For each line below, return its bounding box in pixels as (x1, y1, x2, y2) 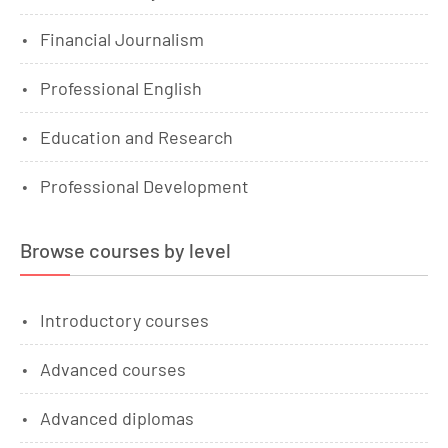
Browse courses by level (20, 237, 231, 262)
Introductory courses (40, 308, 209, 331)
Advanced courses (40, 357, 186, 380)
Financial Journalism (40, 27, 204, 50)
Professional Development (40, 174, 249, 197)
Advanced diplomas (40, 406, 194, 429)
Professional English (40, 76, 202, 99)
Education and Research (40, 125, 233, 148)
